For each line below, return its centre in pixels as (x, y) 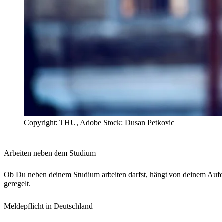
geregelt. (18, 184)
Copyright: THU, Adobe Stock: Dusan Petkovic (99, 123)
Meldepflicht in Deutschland (48, 206)
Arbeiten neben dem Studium (50, 153)
